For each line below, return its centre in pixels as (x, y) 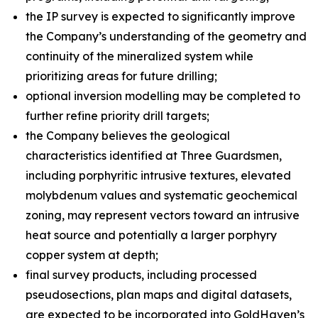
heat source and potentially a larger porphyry (151, 235)
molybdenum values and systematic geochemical (161, 195)
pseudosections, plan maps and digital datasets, (159, 295)
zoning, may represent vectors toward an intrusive (163, 215)
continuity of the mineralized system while (139, 56)
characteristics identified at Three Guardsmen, (154, 155)
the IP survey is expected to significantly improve (160, 16)
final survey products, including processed (141, 275)
